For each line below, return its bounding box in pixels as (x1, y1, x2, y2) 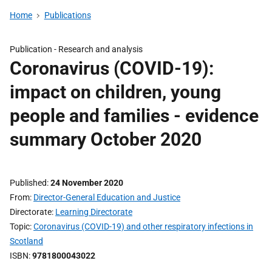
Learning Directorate (55, 207, 132, 217)
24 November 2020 (50, 178, 123, 188)
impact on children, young (10, 81, 221, 103)
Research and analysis (58, 44, 143, 54)
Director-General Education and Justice (33, 192, 180, 202)
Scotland (10, 236, 43, 246)
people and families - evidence (10, 105, 259, 126)
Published (10, 178, 47, 188)
